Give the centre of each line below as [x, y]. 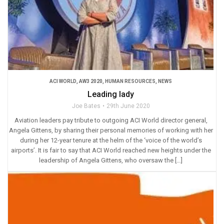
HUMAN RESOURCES [130, 81]
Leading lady [111, 94]
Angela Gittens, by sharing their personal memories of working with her [111, 130]
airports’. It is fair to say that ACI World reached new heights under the [111, 150]
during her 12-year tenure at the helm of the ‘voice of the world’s [111, 140]
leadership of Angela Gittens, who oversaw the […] [111, 160]
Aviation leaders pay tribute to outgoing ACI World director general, [111, 120]
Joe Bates [86, 106]
